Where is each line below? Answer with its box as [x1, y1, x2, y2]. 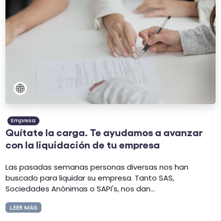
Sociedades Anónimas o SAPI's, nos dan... [5, 183, 155, 194]
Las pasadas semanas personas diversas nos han [5, 161, 189, 172]
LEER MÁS [9, 203, 37, 211]
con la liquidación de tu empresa [5, 138, 160, 150]
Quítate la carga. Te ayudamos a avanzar [5, 126, 203, 138]
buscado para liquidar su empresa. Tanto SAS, [5, 172, 175, 183]
